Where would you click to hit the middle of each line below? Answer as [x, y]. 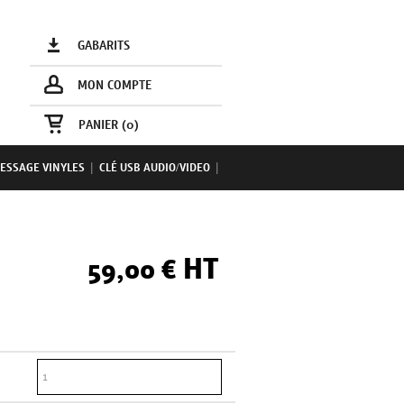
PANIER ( [102, 125]
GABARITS [104, 46]
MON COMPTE [115, 86]
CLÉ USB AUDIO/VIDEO [155, 168]
